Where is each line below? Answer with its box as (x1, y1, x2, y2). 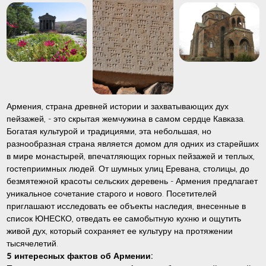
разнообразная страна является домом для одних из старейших (7, 138, 259, 149)
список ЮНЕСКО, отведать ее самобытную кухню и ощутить (7, 213, 242, 224)
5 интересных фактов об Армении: (7, 250, 154, 261)
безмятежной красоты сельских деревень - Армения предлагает (7, 175, 258, 186)
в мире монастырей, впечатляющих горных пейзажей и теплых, (7, 150, 255, 161)
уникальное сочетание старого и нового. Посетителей (7, 188, 217, 199)
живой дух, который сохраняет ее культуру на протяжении (7, 225, 233, 236)
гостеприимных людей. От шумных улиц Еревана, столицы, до (7, 163, 250, 174)
